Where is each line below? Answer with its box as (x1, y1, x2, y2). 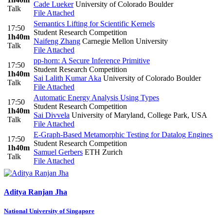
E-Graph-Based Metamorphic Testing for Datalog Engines (34, 130, 213, 139)
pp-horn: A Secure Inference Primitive (34, 56, 150, 65)
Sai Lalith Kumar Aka (34, 73, 101, 82)
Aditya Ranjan (4, 187, 55, 196)
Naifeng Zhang (34, 36, 80, 45)
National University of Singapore (4, 207, 94, 215)
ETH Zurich (83, 147, 123, 156)
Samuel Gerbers (34, 147, 83, 156)
